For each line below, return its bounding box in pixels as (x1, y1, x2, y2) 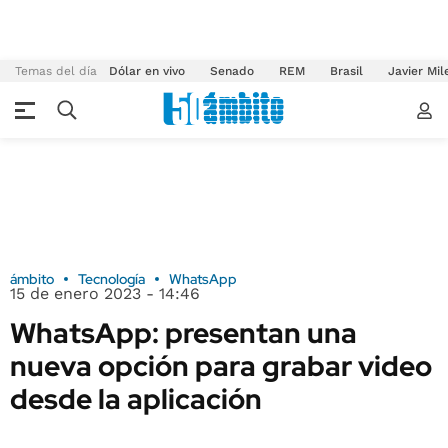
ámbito (10, 270, 54, 288)
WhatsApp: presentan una (10, 314, 357, 352)
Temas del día (15, 64, 97, 78)
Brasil (330, 64, 363, 78)
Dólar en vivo (109, 64, 185, 78)
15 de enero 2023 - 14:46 (10, 284, 200, 303)
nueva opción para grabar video (10, 347, 432, 385)
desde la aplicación (10, 380, 262, 418)
